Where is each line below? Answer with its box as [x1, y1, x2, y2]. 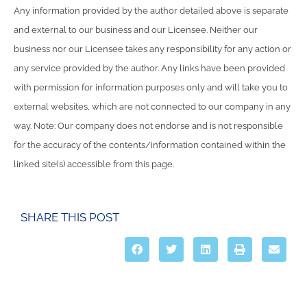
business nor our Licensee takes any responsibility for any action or [14, 44, 291, 55]
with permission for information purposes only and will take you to [14, 82, 288, 93]
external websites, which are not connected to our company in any [14, 101, 291, 112]
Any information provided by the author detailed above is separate [14, 5, 288, 16]
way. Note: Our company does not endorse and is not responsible [14, 121, 283, 132]
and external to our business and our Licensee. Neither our [14, 25, 258, 36]
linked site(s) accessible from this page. [14, 159, 174, 170]
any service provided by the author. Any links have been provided [14, 63, 285, 74]
